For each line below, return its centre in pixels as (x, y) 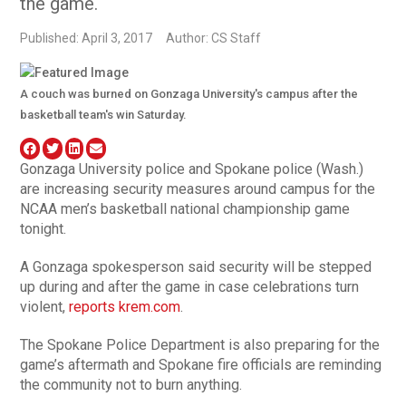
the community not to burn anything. (131, 384)
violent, (45, 306)
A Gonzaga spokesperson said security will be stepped (196, 266)
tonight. (43, 228)
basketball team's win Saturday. (104, 114)
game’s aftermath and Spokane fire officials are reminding (201, 364)
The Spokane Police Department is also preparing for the (200, 344)
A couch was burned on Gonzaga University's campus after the (189, 93)
